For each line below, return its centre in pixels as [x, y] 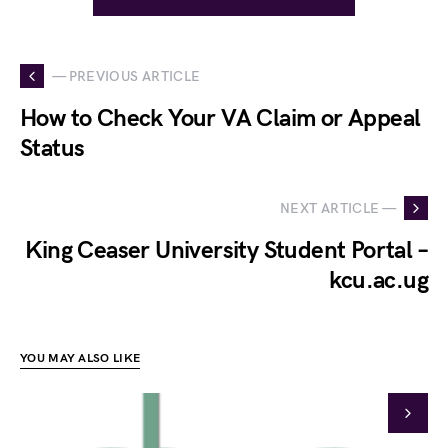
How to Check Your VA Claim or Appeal [220, 118]
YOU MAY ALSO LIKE [80, 358]
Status [52, 148]
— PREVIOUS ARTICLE [126, 76]
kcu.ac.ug [378, 280]
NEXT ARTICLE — [338, 208]
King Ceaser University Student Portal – [226, 250]
